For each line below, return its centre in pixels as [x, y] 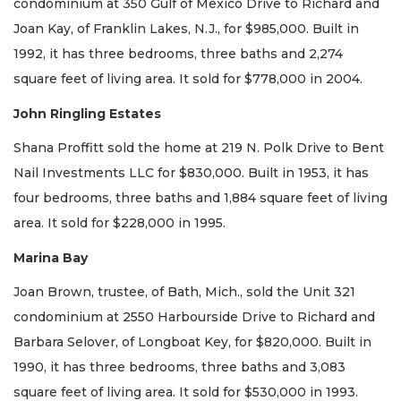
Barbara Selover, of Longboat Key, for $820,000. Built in [192, 342]
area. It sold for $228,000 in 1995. [119, 223]
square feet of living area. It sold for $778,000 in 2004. [188, 79]
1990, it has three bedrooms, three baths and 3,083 [179, 367]
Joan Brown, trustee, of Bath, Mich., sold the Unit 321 [184, 292]
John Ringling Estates [87, 113]
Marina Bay [51, 257]
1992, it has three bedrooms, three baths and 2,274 [178, 54]
